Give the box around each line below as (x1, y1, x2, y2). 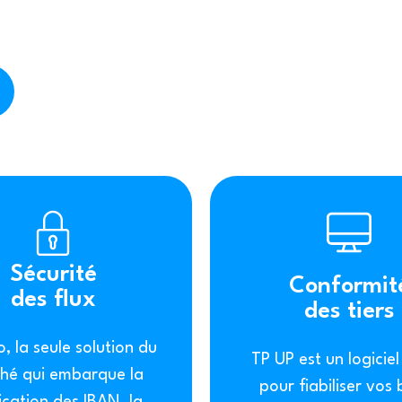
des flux (10, 288, 96, 311)
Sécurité (9, 263, 97, 286)
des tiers (303, 300, 395, 323)
